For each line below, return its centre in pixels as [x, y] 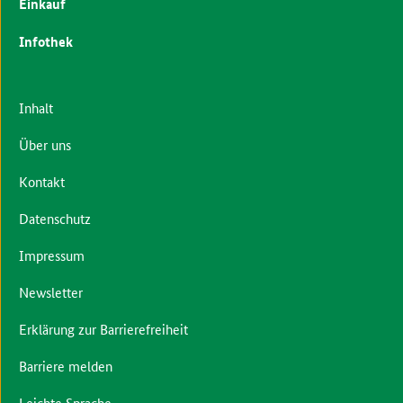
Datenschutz [54, 218]
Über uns [45, 144]
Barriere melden [65, 365]
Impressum [51, 255]
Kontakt [41, 181]
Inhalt [36, 107]
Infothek [45, 41]
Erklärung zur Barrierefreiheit [103, 328]
